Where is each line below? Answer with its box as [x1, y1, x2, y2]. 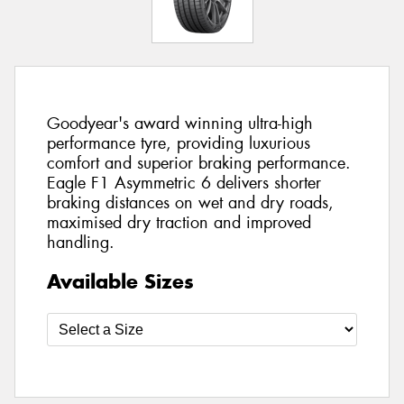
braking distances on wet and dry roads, [47, 192, 334, 215]
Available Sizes [47, 268, 194, 294]
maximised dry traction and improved [47, 212, 311, 234]
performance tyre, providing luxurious [47, 133, 310, 155]
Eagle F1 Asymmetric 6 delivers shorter [47, 172, 321, 195]
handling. [47, 232, 115, 254]
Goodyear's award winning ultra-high [47, 113, 313, 135]
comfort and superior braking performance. [47, 152, 351, 175]
